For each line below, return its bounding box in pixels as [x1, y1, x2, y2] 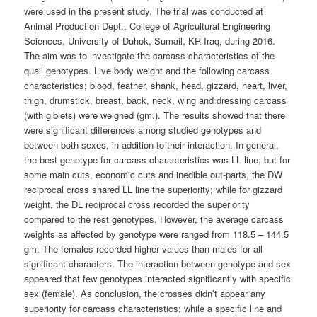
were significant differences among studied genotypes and [24, 122, 262, 137]
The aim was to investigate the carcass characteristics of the [24, 48, 275, 62]
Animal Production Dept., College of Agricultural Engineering [24, 18, 271, 33]
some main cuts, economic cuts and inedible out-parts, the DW [24, 167, 283, 181]
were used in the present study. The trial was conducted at [24, 4, 264, 18]
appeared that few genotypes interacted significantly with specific [24, 271, 292, 285]
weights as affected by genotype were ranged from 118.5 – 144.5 [24, 226, 289, 241]
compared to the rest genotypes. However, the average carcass [24, 212, 284, 226]
